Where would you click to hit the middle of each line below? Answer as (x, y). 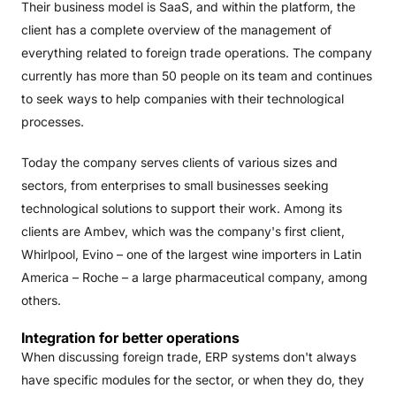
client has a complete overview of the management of (176, 30)
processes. (54, 122)
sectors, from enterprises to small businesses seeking (175, 185)
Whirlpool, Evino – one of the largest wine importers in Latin (191, 254)
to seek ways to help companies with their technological (183, 99)
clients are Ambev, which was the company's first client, (183, 231)
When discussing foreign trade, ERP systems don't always (189, 357)
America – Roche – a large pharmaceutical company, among (194, 277)
